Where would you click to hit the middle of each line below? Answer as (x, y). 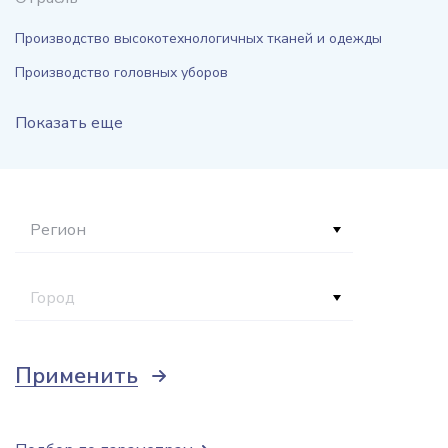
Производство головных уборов (121, 72)
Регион (58, 230)
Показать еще (69, 123)
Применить (76, 376)
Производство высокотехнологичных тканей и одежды (198, 38)
